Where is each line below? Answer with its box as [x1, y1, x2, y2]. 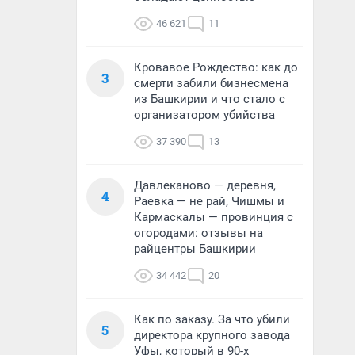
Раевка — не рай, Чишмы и [134, 194, 284, 208]
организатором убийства [134, 108, 275, 122]
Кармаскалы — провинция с [134, 210, 293, 224]
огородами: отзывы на [134, 226, 263, 240]
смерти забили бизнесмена [134, 76, 288, 90]
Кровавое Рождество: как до [134, 60, 298, 74]
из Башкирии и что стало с [134, 92, 285, 106]
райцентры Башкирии [134, 242, 256, 256]
